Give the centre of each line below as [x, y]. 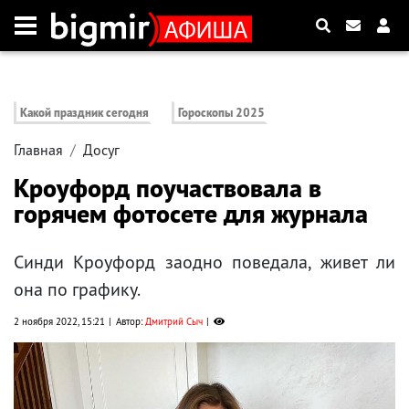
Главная [38, 150]
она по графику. [77, 290]
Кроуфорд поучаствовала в [168, 188]
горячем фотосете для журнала [191, 214]
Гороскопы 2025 [222, 113]
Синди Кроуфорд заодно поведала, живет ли [204, 262]
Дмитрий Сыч [174, 322]
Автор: [131, 322]
